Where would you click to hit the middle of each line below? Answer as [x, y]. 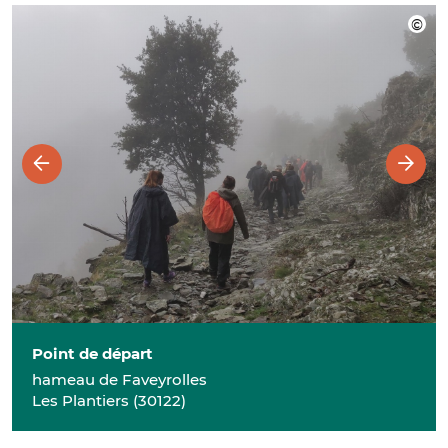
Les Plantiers [80, 401]
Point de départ [92, 354]
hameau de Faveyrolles [119, 380]
